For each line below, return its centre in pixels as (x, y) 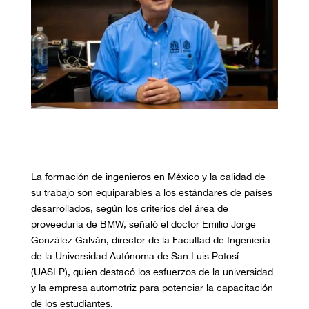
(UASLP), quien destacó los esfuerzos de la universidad (152, 272)
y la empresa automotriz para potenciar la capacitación (152, 288)
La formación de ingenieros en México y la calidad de (148, 177)
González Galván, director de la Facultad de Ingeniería (150, 240)
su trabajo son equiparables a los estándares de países (151, 193)
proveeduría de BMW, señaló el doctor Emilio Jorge (143, 225)
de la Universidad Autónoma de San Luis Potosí (134, 256)
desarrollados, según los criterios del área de (129, 209)
